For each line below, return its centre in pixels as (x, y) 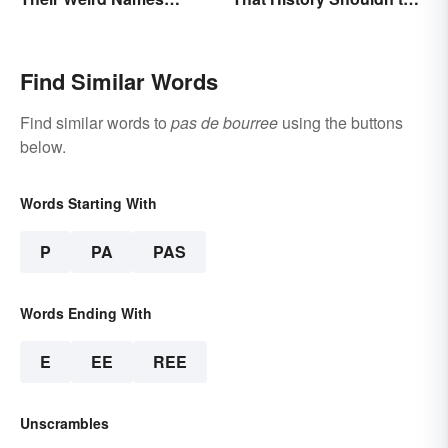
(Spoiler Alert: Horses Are (117, 22)
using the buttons (340, 122)
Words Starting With (88, 202)
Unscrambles (64, 422)
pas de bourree (224, 122)
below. (43, 146)
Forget (257, 22)
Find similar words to (95, 122)
